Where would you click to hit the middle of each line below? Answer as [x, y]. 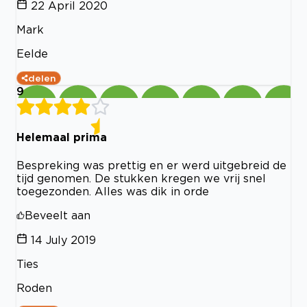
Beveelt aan [58, 215]
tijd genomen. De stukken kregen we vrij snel [141, 178]
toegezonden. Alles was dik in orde [113, 191]
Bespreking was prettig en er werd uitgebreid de [151, 165]
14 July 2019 [63, 240]
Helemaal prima [62, 137]
